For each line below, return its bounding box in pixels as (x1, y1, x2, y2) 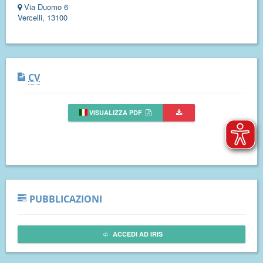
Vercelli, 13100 (18, 12, 68, 23)
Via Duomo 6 (24, 1, 68, 13)
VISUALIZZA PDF (87, 108, 144, 117)
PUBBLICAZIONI (29, 193, 102, 206)
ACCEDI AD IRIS (111, 230, 163, 239)
